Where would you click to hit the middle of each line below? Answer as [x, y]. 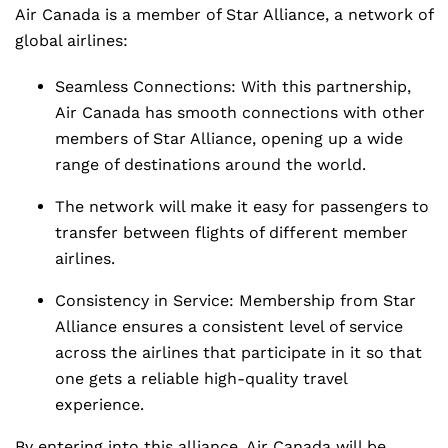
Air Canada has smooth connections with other [240, 112]
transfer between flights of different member [231, 232]
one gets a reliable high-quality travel [201, 378]
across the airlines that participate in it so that [238, 352]
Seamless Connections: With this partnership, [233, 86]
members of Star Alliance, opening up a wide [229, 138]
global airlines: [71, 40]
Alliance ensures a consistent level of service [229, 326]
